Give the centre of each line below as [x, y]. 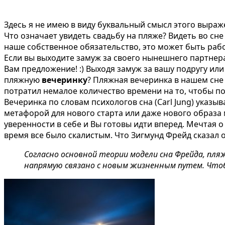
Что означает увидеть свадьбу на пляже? [85, 35]
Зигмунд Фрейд [160, 135]
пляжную [23, 80]
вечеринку [65, 80]
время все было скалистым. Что [67, 135]
